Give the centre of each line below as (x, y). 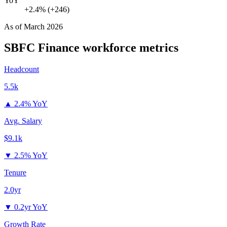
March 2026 (43, 26)
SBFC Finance (42, 48)
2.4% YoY (31, 104)
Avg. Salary (23, 121)
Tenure (15, 173)
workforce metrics (129, 48)
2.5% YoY (31, 156)
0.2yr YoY (31, 207)
